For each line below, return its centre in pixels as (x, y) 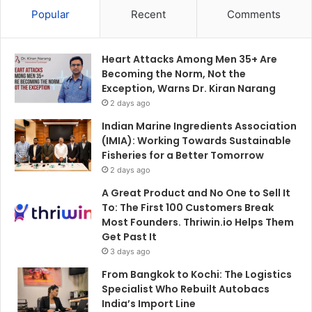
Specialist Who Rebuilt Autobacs (186, 289)
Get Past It (129, 236)
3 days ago (130, 251)
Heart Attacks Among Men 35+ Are (189, 59)
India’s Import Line (149, 303)
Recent (148, 14)
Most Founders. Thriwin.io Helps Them (198, 222)
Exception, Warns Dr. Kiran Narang (189, 88)
